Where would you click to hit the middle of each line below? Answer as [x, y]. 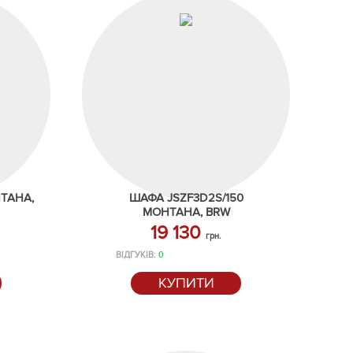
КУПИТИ [186, 283]
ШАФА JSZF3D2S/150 [186, 198]
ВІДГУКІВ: [137, 255]
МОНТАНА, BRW [186, 212]
